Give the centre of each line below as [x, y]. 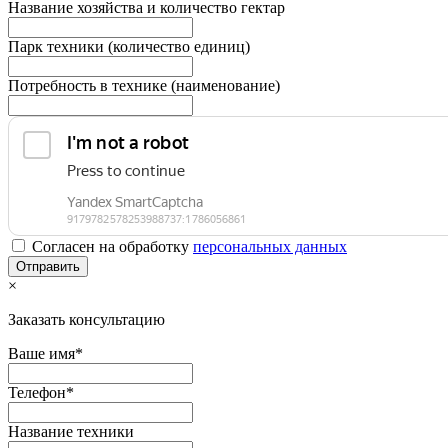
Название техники [71, 431]
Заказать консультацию [86, 319]
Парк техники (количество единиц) [129, 46]
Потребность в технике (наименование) [144, 85]
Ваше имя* [45, 353]
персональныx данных [270, 246]
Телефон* [41, 392]
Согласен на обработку [112, 246]
